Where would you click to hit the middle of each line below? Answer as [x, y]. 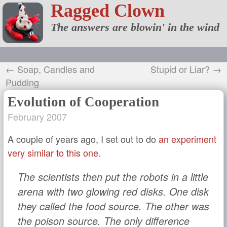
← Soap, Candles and [50, 69]
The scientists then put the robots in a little [113, 177]
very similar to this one [53, 153]
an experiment [187, 139]
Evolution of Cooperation [83, 102]
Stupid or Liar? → [186, 69]
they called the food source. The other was [113, 206]
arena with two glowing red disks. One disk [113, 191]
